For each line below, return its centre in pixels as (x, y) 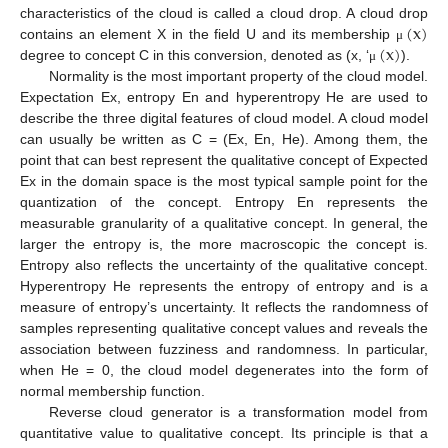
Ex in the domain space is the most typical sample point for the (224, 181)
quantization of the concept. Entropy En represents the (224, 202)
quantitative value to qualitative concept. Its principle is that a (224, 433)
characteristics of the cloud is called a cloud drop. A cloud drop (224, 13)
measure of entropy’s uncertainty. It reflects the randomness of (224, 307)
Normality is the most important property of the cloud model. (238, 76)
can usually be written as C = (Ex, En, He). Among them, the (224, 139)
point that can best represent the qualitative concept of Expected (224, 160)
